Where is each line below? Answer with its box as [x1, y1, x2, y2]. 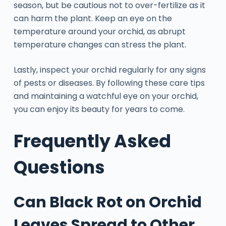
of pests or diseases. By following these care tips [13, 77, 205, 89]
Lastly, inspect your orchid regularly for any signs [13, 64, 206, 76]
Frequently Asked [13, 129, 171, 154]
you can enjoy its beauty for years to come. [13, 103, 185, 116]
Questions [13, 155, 105, 180]
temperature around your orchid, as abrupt [13, 26, 186, 38]
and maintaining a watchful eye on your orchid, [13, 90, 198, 102]
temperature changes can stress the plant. [13, 39, 186, 51]
